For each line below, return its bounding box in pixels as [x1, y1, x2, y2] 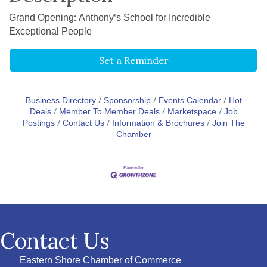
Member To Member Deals [58, 105, 160, 120]
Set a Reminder [98, 54, 169, 67]
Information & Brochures [111, 117, 204, 131]
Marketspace [167, 105, 216, 120]
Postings [22, 117, 55, 131]
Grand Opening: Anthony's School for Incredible [9, 10, 210, 27]
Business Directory [25, 94, 96, 108]
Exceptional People [9, 24, 92, 41]
